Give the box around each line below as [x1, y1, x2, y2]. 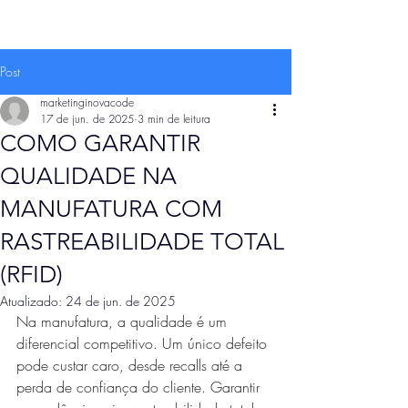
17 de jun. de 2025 [40, 111, 134, 127]
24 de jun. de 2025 [66, 292, 176, 310]
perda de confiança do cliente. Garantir [16, 377, 264, 397]
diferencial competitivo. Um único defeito [16, 333, 271, 353]
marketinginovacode [40, 95, 134, 110]
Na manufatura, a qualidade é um [16, 311, 231, 331]
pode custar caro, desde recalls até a [16, 355, 247, 375]
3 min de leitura [138, 111, 210, 127]
